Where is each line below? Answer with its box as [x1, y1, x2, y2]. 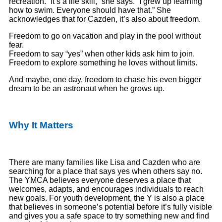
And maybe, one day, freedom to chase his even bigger [9, 75, 201, 84]
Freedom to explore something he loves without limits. [9, 58, 197, 67]
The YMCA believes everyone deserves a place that [9, 176, 191, 185]
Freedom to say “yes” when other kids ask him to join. [9, 49, 195, 58]
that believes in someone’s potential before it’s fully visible [9, 203, 212, 212]
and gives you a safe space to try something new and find [9, 212, 209, 221]
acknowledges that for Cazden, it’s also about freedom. [9, 14, 203, 23]
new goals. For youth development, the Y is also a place [9, 194, 205, 203]
